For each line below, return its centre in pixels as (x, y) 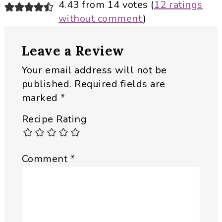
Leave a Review (73, 51)
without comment (101, 19)
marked (41, 98)
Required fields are (120, 84)
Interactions (53, 25)
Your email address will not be (94, 70)
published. (47, 84)
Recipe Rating (54, 119)
